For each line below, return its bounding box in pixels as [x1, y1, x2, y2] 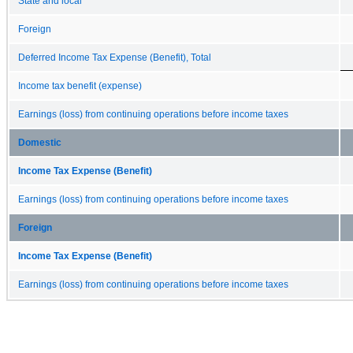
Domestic [18, 137, 61, 147]
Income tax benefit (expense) [18, 80, 142, 91]
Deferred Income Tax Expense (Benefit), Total [18, 52, 211, 62]
